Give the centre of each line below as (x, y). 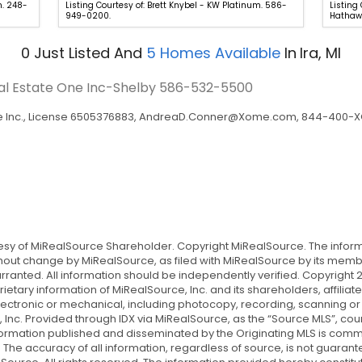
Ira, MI (320, 53)
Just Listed (72, 53)
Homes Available (220, 53)
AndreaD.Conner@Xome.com (218, 117)
